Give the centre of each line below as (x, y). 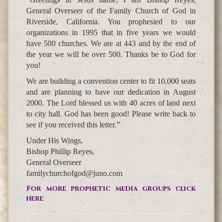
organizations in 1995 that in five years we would (111, 33)
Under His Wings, (55, 141)
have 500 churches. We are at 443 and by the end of (111, 44)
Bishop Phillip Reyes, (60, 152)
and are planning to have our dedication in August (111, 92)
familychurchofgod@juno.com (74, 173)
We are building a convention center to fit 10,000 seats (111, 81)
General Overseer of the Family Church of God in (111, 11)
